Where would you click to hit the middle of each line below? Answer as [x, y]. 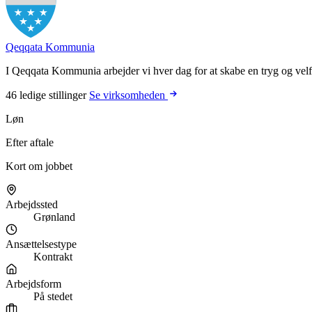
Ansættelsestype [41, 244]
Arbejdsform [33, 283]
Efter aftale [30, 143]
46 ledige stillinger [47, 95]
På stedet [53, 296]
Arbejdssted [32, 205]
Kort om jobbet [39, 166]
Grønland [54, 217]
